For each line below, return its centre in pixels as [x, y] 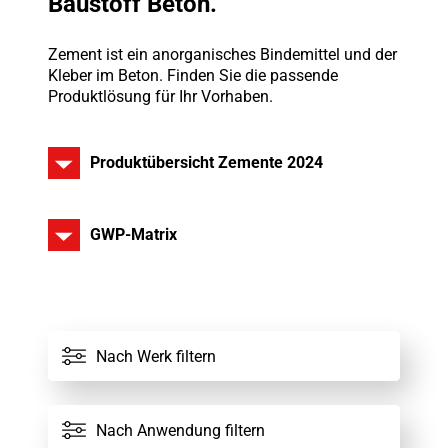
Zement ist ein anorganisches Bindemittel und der [222, 55]
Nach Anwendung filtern [180, 430]
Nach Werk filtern [155, 356]
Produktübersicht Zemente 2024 [206, 163]
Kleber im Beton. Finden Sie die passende [192, 76]
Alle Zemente [115, 430]
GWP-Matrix [133, 235]
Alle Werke [106, 356]
